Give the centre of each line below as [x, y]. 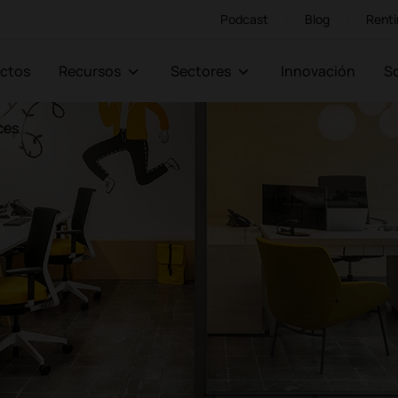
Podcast [244, 19]
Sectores [201, 71]
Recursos [90, 71]
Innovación [320, 71]
